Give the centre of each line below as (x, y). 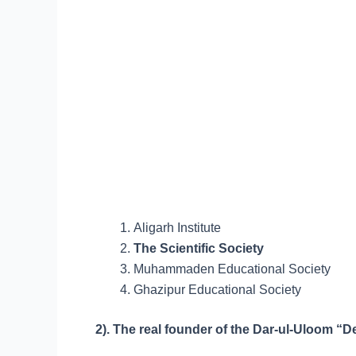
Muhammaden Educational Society (232, 269)
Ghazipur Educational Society (217, 290)
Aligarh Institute (177, 228)
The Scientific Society (199, 248)
